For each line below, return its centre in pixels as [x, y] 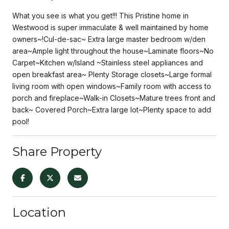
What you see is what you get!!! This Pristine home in [100, 15]
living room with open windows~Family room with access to [112, 86]
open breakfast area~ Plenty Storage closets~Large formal [112, 74]
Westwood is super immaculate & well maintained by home [110, 27]
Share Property [57, 151]
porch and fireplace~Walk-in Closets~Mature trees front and [114, 98]
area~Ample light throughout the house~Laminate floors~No [113, 51]
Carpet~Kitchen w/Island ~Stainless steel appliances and [108, 62]
